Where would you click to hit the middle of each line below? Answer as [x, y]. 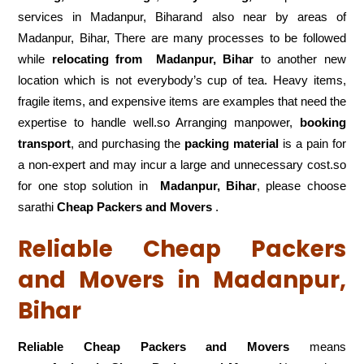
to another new [300, 59]
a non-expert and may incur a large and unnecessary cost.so [182, 165]
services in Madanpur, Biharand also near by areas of [182, 17]
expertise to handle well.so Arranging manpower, [159, 123]
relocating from [97, 59]
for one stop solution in [83, 186]
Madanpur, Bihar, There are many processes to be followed [182, 38]
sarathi [38, 207]
